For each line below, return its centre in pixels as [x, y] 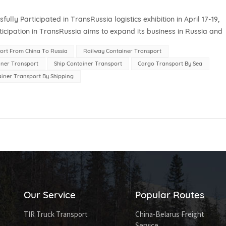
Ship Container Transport [88, 64]
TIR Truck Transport [55, 214]
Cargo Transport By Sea [170, 64]
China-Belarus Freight [170, 214]
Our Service [49, 195]
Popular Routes [170, 195]
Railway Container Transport [122, 51]
